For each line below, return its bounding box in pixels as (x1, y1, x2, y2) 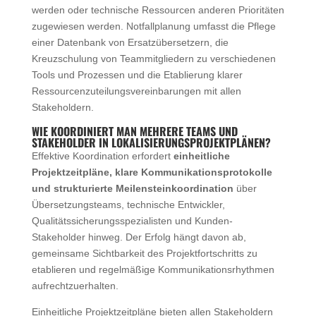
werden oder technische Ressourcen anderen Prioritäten (31, 4, 284, 16)
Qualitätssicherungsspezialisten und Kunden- (31, 214, 233, 226)
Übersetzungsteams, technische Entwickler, (31, 198, 225, 210)
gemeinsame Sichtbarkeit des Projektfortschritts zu (31, 247, 257, 259)
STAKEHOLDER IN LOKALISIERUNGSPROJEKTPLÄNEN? (31, 133, 271, 151)
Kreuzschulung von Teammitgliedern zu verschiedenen (31, 52, 276, 64)
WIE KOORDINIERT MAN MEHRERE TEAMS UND (31, 122, 238, 140)
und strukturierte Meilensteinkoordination (31, 182, 233, 194)
